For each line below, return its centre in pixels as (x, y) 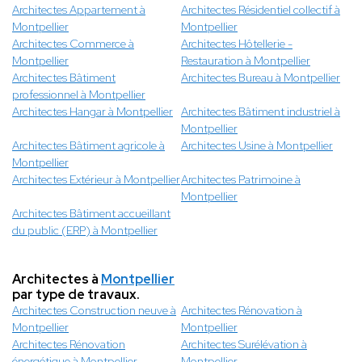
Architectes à (57, 280)
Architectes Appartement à (79, 10)
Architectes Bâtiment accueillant (91, 214)
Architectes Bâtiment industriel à (261, 112)
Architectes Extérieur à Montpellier (96, 180)
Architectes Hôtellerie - (237, 44)
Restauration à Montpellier (246, 61)
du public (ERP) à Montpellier (85, 231)
